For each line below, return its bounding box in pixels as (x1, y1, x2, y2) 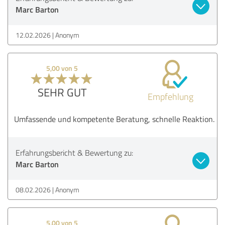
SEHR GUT (37, 84, 87, 100)
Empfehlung (147, 90, 193, 102)
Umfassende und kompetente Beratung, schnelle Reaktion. (14, 113, 214, 125)
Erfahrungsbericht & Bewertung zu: (16, 147, 133, 158)
